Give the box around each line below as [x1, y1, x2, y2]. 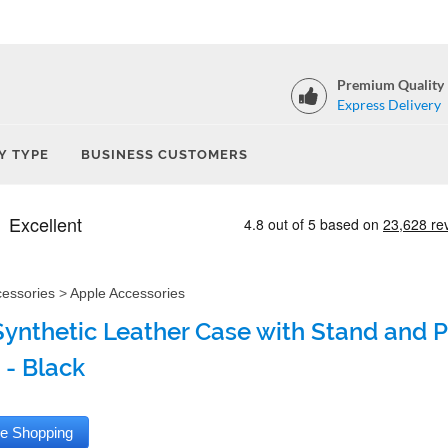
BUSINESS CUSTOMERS [81, 147, 248, 162]
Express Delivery [337, 96, 441, 113]
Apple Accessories [70, 285, 185, 301]
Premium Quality [337, 76, 444, 93]
